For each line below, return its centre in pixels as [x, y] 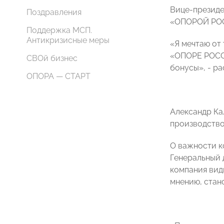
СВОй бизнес [52, 58]
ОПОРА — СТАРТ [58, 76]
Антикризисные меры [68, 40]
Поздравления [54, 12]
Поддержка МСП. [59, 30]
